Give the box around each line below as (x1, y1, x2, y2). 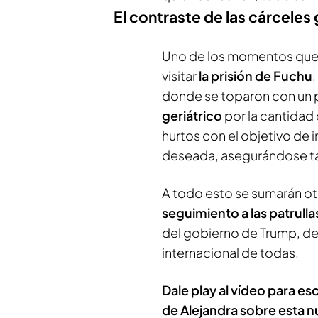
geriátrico (162, 107, 222, 124)
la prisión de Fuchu (197, 67, 312, 84)
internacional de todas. (162, 244, 299, 261)
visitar (162, 67, 197, 84)
